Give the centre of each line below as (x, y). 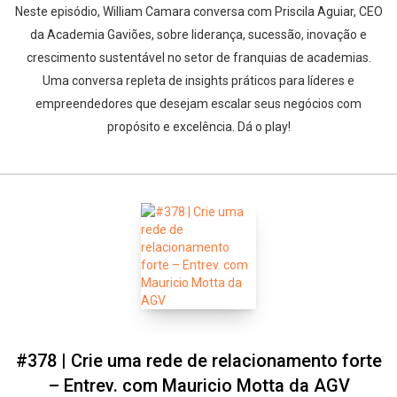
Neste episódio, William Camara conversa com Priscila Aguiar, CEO (198, 12)
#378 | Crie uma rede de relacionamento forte (198, 361)
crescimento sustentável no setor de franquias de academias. (198, 58)
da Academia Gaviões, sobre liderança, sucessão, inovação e (198, 35)
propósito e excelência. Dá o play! (198, 127)
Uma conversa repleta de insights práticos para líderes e (198, 81)
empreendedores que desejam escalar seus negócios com (198, 104)
